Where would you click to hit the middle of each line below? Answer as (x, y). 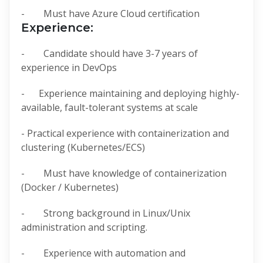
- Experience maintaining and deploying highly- (130, 93)
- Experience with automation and (103, 253)
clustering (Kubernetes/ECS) (83, 147)
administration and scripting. (84, 227)
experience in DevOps (69, 67)
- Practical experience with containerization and (125, 133)
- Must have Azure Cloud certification (110, 13)
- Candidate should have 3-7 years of (109, 53)
